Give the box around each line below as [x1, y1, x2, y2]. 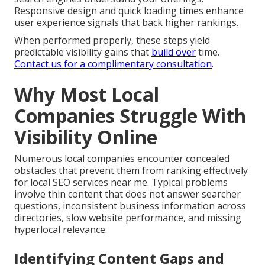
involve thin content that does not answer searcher [14, 188, 241, 201]
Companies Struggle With [14, 103, 246, 129]
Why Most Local [14, 82, 159, 108]
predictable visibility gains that [14, 46, 151, 59]
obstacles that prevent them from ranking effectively [14, 164, 248, 177]
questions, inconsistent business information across [14, 199, 246, 213]
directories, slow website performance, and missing [14, 211, 241, 225]
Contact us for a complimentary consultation [14, 57, 212, 71]
